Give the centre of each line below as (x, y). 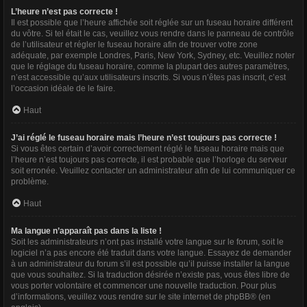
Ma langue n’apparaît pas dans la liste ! (86, 231)
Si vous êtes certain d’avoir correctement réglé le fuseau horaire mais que (148, 149)
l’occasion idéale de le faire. (63, 88)
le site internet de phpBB (205, 297)
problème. (30, 182)
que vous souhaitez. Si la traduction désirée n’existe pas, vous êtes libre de (150, 275)
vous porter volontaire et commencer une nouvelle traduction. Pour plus (144, 286)
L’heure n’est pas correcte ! (64, 12)
